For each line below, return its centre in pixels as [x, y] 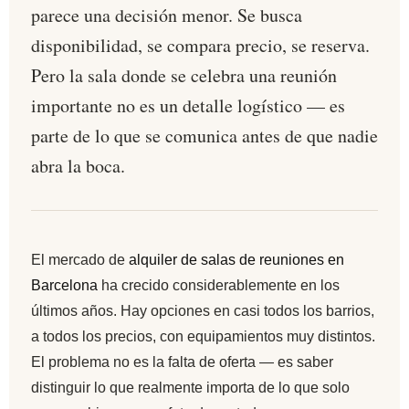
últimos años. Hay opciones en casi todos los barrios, [203, 311]
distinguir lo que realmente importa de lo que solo [190, 388]
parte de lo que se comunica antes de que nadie [204, 136]
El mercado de [80, 260]
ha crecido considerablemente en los [219, 286]
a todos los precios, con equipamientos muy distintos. [203, 337]
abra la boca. [78, 166]
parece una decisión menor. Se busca [167, 16]
